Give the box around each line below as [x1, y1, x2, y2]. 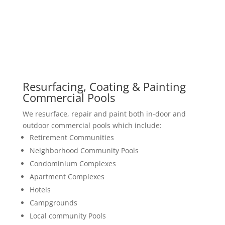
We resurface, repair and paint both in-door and [22, 109, 186, 119]
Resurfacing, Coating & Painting [22, 79, 186, 94]
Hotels [29, 185, 51, 194]
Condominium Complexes [29, 159, 116, 168]
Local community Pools [29, 211, 106, 220]
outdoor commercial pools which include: [22, 121, 162, 130]
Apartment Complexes [29, 172, 104, 181]
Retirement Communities [29, 133, 114, 142]
